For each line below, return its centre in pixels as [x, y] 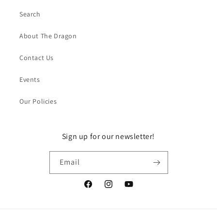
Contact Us [37, 58]
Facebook [98, 189]
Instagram [119, 189]
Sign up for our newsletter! [108, 137]
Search [30, 14]
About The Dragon [48, 36]
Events [30, 80]
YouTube [137, 189]
